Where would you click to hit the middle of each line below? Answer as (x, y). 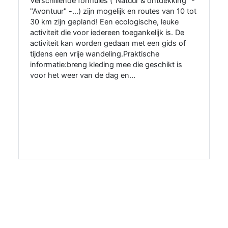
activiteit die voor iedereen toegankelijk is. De (107, 33)
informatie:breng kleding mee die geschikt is (106, 65)
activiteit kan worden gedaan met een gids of (108, 44)
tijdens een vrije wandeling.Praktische (94, 54)
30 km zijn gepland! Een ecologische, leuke (104, 22)
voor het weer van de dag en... (82, 76)
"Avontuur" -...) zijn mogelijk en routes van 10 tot (113, 11)
